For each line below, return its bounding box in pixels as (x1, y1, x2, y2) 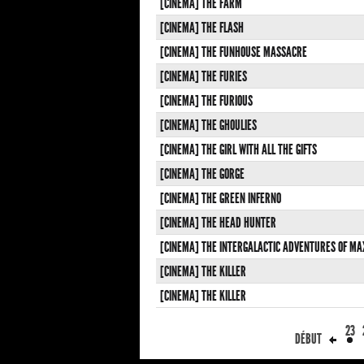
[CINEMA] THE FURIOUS (160, 92, 253, 110)
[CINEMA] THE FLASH (160, 19, 244, 37)
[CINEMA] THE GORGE (160, 165, 245, 184)
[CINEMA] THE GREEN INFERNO (160, 189, 281, 208)
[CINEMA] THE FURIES (160, 67, 247, 86)
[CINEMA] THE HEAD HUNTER (160, 214, 276, 232)
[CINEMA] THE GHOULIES (160, 116, 257, 135)
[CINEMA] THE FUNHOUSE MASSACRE (160, 43, 307, 62)
